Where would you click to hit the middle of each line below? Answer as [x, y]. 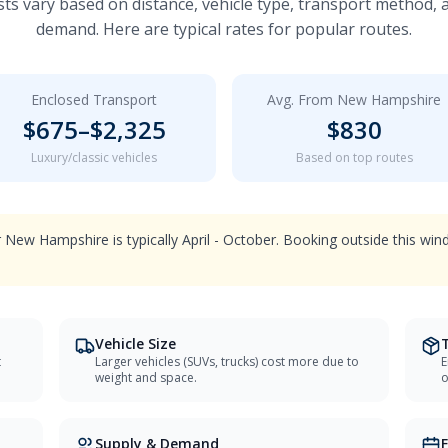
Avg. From [302, 99]
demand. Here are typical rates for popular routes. [224, 29]
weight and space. [145, 377]
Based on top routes [354, 157]
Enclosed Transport [94, 99]
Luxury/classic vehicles [94, 157]
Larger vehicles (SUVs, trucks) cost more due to [226, 361]
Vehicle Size [135, 343]
